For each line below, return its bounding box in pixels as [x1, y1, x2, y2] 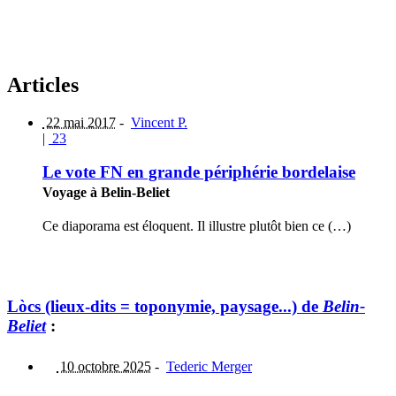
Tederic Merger [166, 359, 252, 375]
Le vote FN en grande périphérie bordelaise [42, 163, 355, 182]
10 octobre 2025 [57, 359, 151, 375]
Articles [7, 72, 79, 96]
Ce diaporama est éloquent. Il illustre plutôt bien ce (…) [42, 217, 351, 233]
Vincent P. [131, 114, 187, 130]
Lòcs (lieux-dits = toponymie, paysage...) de [7, 296, 323, 316]
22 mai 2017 [42, 114, 116, 130]
